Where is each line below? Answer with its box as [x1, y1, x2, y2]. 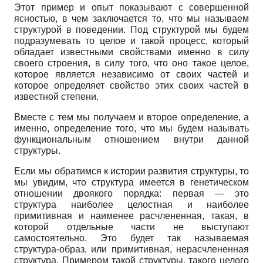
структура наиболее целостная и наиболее [14, 199, 249, 210]
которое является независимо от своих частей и [14, 69, 249, 79]
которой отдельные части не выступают [14, 221, 249, 232]
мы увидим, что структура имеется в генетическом [14, 177, 249, 187]
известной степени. [14, 91, 99, 102]
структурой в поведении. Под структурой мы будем [14, 24, 249, 35]
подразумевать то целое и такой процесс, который [14, 35, 249, 46]
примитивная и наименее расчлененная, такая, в [14, 210, 249, 221]
